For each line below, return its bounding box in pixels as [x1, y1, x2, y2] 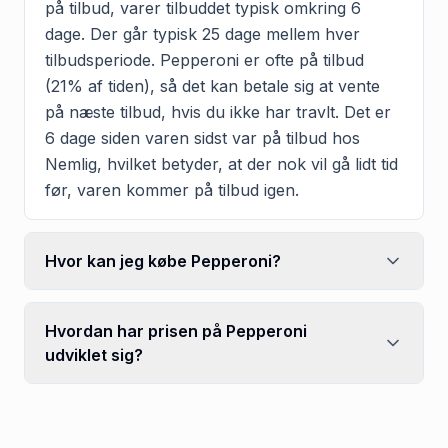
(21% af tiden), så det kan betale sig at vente [45, 75, 380, 96]
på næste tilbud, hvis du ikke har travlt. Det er [45, 101, 391, 122]
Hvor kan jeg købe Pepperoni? [45, 250, 281, 271]
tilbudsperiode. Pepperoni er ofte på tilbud [45, 49, 364, 70]
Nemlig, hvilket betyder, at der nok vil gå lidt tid [45, 153, 398, 174]
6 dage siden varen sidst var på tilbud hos [45, 127, 360, 148]
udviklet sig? [45, 344, 143, 365]
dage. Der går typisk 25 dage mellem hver [45, 23, 360, 44]
